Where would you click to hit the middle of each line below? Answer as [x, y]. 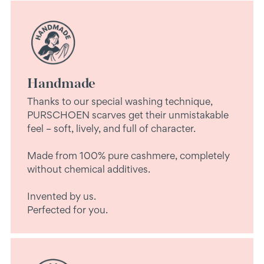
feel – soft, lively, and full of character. [111, 128]
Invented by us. [62, 196]
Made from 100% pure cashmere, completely [128, 155]
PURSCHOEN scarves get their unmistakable [128, 115]
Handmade [62, 83]
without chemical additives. [89, 169]
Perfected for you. [67, 209]
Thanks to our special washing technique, [120, 101]
